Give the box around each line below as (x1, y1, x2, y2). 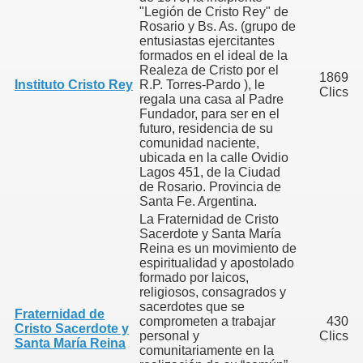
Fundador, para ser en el (139, 107, 280, 121)
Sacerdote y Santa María (139, 227, 281, 241)
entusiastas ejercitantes (139, 34, 275, 48)
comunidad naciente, (139, 136, 259, 150)
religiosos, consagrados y (139, 285, 286, 299)
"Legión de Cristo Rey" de (139, 5, 288, 19)
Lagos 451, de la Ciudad (139, 165, 280, 179)
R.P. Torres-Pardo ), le (139, 78, 265, 92)
